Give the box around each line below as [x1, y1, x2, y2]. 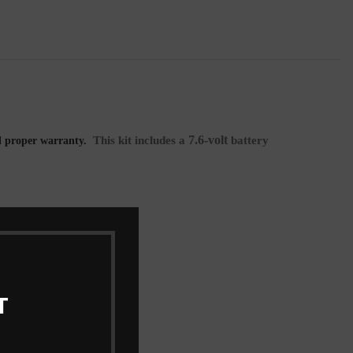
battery [228, 134, 269, 147]
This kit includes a [90, 134, 188, 147]
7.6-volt [188, 133, 228, 147]
